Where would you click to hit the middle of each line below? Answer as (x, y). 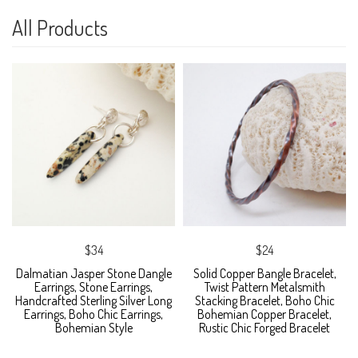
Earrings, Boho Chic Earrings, (93, 314)
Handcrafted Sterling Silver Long (93, 301)
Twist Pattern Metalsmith (265, 287)
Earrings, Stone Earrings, (93, 287)
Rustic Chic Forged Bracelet (265, 328)
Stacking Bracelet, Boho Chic (265, 301)
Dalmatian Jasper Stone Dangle (93, 274)
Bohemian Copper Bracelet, (265, 314)
